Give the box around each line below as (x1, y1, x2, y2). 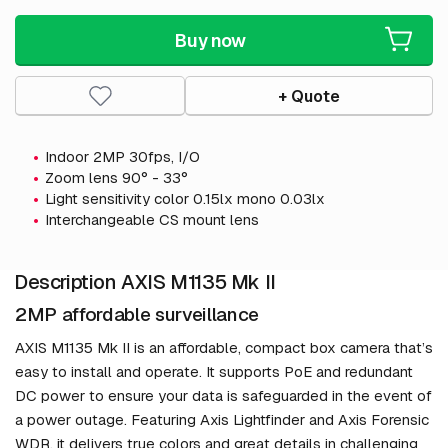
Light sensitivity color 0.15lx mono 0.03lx (45, 189, 325, 209)
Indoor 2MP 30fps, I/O (45, 147, 200, 167)
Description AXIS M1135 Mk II (14, 269, 276, 296)
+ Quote (278, 85, 340, 107)
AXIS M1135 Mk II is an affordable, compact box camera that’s (15, 338, 433, 358)
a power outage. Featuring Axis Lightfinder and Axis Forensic (15, 410, 429, 430)
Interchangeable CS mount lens (45, 210, 259, 230)
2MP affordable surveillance (15, 302, 260, 328)
